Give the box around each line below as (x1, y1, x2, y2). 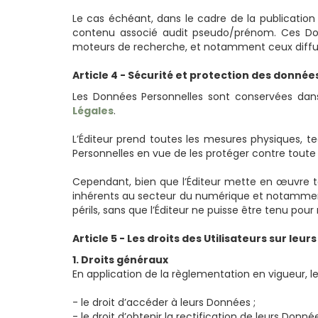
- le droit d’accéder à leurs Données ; (72, 295, 256, 310)
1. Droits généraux (72, 253, 168, 268)
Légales (72, 104, 114, 119)
